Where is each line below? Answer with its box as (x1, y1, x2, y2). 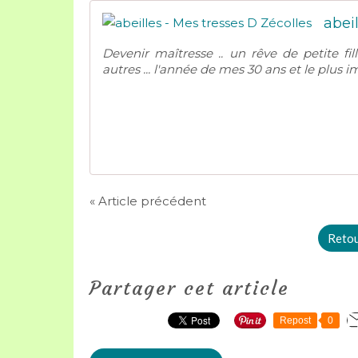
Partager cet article (89, 276, 289, 300)
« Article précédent (89, 193, 206, 209)
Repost (280, 315, 311, 326)
